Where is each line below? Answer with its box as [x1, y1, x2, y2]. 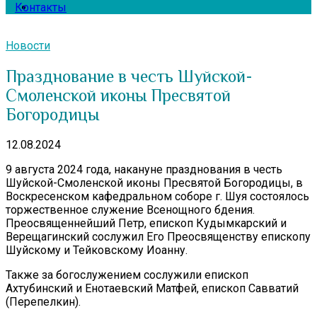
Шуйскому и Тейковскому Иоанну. [6, 243, 188, 257]
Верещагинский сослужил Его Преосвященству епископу [6, 229, 311, 243]
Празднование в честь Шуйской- [6, 66, 253, 86]
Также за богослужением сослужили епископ [6, 267, 248, 282]
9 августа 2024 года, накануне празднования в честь [6, 162, 282, 176]
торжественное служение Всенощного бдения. [6, 202, 255, 217]
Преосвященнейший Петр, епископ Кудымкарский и [6, 216, 287, 230]
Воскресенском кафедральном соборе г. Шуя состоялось [6, 189, 309, 203]
